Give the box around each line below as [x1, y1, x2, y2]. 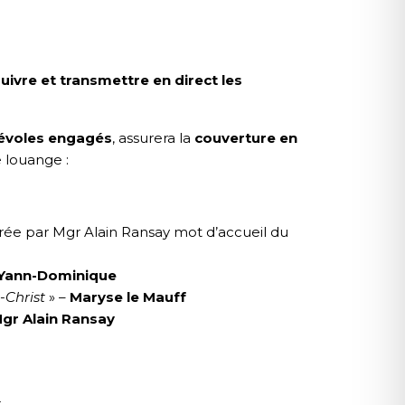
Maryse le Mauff [70, 288, 186, 306]
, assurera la [112, 129, 194, 147]
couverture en [194, 129, 297, 147]
